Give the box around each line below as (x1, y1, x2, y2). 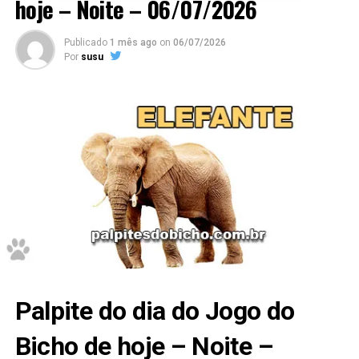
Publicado (63, 37, 107, 48)
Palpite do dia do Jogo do (14, 296, 295, 327)
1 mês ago (109, 37, 157, 48)
